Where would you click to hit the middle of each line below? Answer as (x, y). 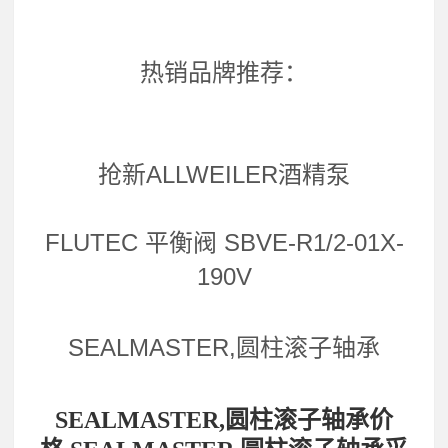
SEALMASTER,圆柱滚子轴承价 (224, 419)
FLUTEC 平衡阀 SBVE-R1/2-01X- (224, 243)
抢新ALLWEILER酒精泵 (224, 175)
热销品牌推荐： (224, 73)
